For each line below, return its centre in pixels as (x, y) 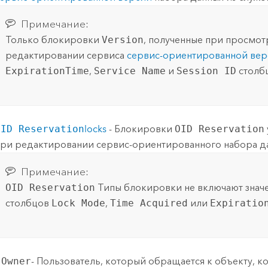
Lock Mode (79, 203)
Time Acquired (149, 203)
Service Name (130, 71)
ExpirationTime (48, 71)
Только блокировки (54, 40)
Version (123, 40)
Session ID (207, 71)
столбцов (29, 203)
